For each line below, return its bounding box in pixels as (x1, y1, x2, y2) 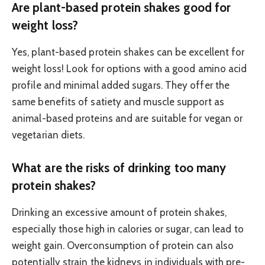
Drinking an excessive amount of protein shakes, (12, 206, 227, 218)
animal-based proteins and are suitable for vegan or (12, 112, 243, 124)
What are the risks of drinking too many (12, 160, 227, 176)
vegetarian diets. (12, 128, 85, 141)
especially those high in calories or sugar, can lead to (12, 222, 244, 235)
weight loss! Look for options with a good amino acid (12, 62, 247, 75)
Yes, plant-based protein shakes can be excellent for (12, 46, 245, 58)
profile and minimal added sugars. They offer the (12, 79, 230, 91)
